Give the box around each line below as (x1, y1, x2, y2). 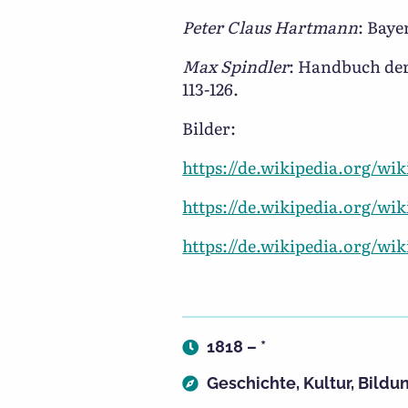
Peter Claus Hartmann (182, 15, 359, 39)
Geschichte (207, 372, 297, 393)
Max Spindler (182, 54, 290, 78)
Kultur (303, 372, 352, 393)
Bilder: (182, 116, 237, 140)
